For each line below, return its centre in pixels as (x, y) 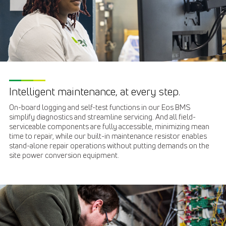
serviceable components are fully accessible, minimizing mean (109, 126)
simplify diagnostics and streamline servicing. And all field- (102, 117)
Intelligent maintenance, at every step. (95, 91)
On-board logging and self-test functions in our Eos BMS (100, 107)
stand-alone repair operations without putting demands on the (109, 146)
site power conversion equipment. (64, 155)
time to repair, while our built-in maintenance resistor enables (108, 136)
